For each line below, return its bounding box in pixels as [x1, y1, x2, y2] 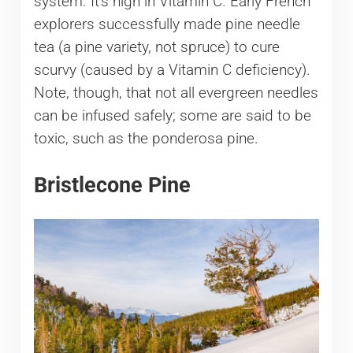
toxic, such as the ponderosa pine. [33, 130, 258, 148]
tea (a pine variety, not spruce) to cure [33, 39, 280, 57]
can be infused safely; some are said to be [33, 107, 311, 125]
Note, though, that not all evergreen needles [33, 84, 318, 102]
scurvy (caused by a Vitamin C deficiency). [33, 61, 310, 80]
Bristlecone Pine [33, 172, 191, 197]
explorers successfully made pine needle [33, 16, 300, 34]
